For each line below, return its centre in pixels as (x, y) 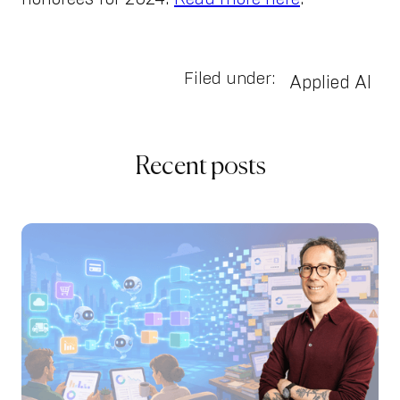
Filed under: (229, 79)
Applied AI (330, 83)
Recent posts (200, 167)
